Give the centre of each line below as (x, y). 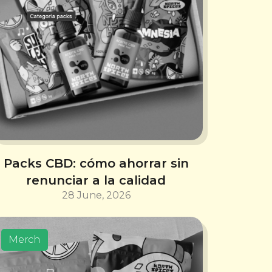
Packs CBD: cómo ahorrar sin (96, 163)
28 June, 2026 (96, 195)
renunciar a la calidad (96, 180)
